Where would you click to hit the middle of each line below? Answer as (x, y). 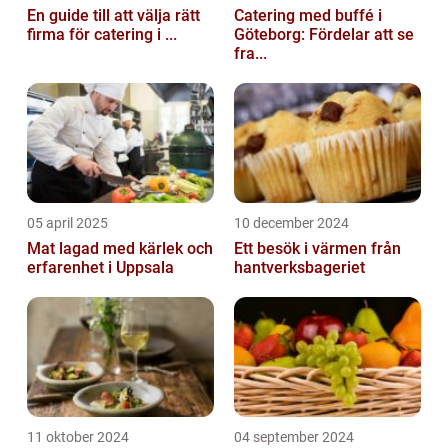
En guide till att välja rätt (113, 15)
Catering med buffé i (308, 15)
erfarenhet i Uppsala (100, 267)
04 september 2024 (294, 436)
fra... (250, 53)
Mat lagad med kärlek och (120, 248)
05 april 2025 (67, 222)
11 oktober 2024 (78, 436)
